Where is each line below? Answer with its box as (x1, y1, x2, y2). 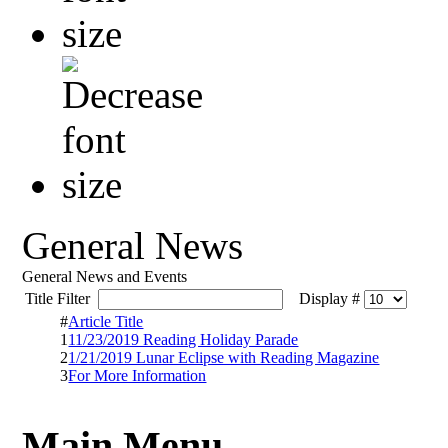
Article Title (68, 312, 144, 330)
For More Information (68, 366, 207, 384)
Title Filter (25, 289, 99, 307)
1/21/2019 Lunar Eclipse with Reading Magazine (68, 348, 380, 366)
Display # (287, 289, 365, 307)
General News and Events (22, 267, 188, 285)
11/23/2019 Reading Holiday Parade (68, 330, 299, 348)
